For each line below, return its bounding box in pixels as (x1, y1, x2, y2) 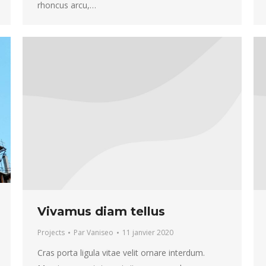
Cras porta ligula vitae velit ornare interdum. (37, 246, 205, 258)
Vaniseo (87, 227, 113, 237)
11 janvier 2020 (122, 227, 173, 237)
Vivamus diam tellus (37, 204, 165, 218)
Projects (37, 227, 65, 237)
